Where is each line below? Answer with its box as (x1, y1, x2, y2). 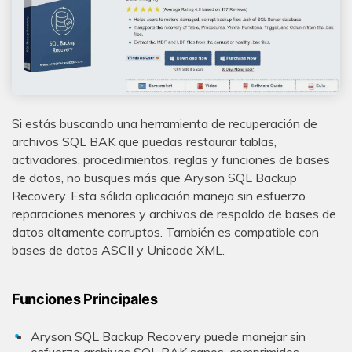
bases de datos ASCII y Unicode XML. (12, 242, 225, 258)
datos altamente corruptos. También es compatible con (12, 224, 319, 240)
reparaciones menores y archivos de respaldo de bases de (12, 206, 336, 222)
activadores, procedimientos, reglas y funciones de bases (12, 152, 330, 168)
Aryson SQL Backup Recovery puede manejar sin (31, 328, 306, 345)
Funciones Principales (12, 290, 158, 307)
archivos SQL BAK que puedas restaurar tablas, (12, 134, 277, 150)
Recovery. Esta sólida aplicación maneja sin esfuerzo (12, 188, 306, 204)
